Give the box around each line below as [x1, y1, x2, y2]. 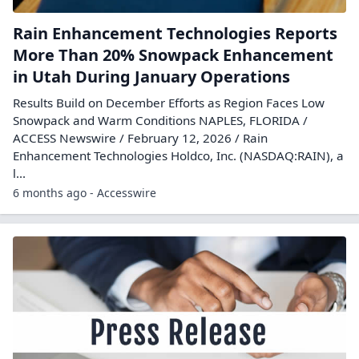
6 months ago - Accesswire [13, 185, 156, 200]
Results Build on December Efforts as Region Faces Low [13, 95, 325, 111]
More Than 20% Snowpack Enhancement [13, 44, 333, 66]
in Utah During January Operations [13, 66, 290, 87]
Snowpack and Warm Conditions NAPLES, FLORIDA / [13, 112, 308, 128]
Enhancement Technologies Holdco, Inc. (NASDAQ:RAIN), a [13, 147, 344, 163]
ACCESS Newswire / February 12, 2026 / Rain [13, 130, 268, 146]
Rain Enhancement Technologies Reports [13, 22, 337, 44]
